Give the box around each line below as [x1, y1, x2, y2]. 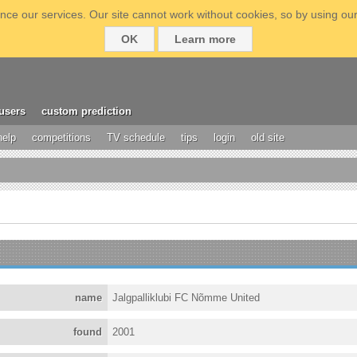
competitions [32, 131, 91, 143]
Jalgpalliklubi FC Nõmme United [112, 292, 261, 304]
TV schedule [107, 131, 165, 143]
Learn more [175, 33, 236, 45]
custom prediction [41, 105, 131, 117]
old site [251, 131, 284, 143]
